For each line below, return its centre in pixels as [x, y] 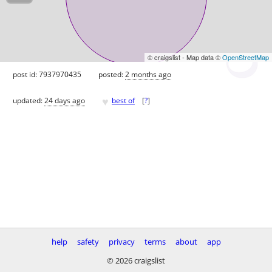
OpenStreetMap [246, 57]
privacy [121, 242]
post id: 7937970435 [47, 74]
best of [123, 101]
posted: [112, 74]
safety [88, 242]
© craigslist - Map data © [185, 57]
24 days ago [65, 101]
